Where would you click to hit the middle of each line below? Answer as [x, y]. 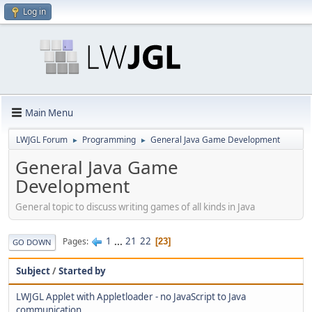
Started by [82, 271]
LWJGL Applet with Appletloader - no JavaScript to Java [131, 296]
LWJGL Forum [42, 140]
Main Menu [49, 112]
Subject [33, 271]
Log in [34, 11]
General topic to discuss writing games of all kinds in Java [135, 206]
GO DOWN [32, 242]
